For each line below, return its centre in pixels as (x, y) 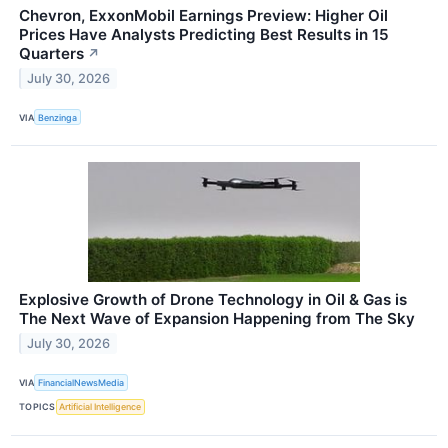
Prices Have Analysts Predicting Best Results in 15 (204, 35)
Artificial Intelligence (100, 407)
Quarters (51, 54)
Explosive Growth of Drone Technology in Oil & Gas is (213, 300)
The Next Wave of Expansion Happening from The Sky (217, 319)
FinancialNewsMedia (81, 382)
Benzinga (58, 117)
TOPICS (37, 407)
